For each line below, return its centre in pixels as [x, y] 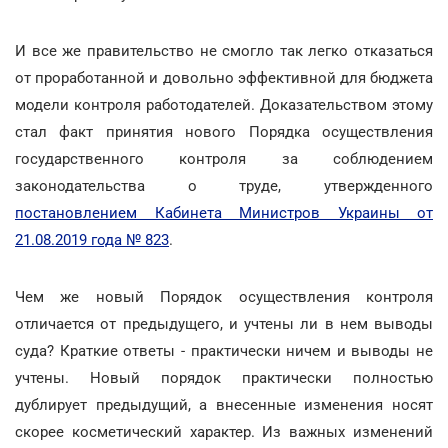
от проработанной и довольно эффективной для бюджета [224, 78]
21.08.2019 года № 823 [92, 240]
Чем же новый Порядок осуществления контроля [224, 297]
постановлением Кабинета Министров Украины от [224, 213]
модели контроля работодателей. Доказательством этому [224, 105]
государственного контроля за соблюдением [224, 159]
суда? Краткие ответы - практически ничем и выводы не [224, 351]
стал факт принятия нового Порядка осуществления [224, 132]
